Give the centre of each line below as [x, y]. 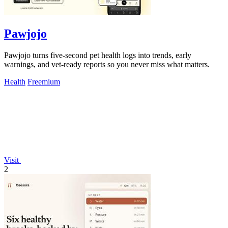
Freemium [44, 81]
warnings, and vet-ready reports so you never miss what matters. [107, 64]
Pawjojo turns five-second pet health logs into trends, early [98, 55]
